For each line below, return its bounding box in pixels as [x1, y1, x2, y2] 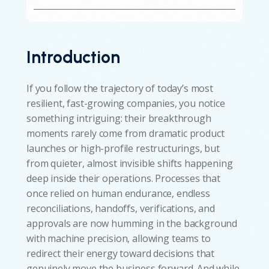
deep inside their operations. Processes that [26, 171, 220, 185]
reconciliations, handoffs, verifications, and [26, 201, 215, 215]
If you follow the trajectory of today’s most [26, 81, 213, 95]
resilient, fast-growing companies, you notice [26, 96, 225, 110]
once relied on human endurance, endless [26, 186, 210, 200]
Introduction [26, 46, 120, 67]
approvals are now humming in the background [26, 216, 238, 230]
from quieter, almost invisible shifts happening [26, 156, 233, 170]
